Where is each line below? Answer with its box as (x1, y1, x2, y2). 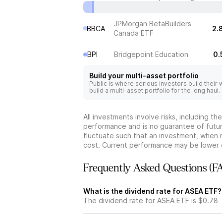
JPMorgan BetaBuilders (113, 19, 191, 28)
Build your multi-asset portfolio (89, 71, 199, 80)
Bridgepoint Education (114, 50, 188, 58)
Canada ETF (113, 29, 154, 37)
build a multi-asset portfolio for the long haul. (89, 87, 220, 94)
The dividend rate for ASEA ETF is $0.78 (83, 196, 218, 205)
